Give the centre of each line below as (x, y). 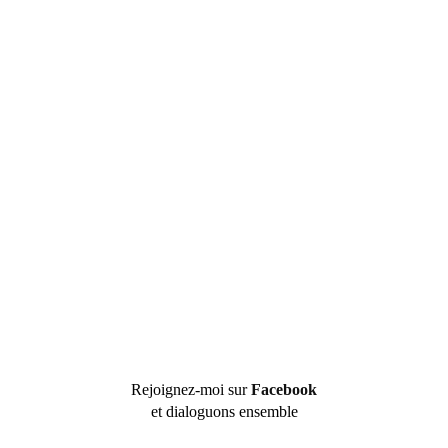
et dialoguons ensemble (224, 412)
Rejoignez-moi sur (191, 390)
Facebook (284, 390)
